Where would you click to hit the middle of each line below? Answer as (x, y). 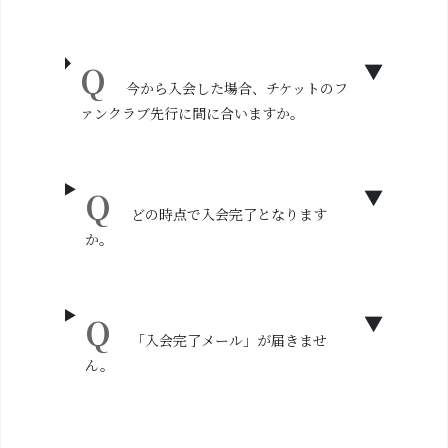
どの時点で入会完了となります (229, 214)
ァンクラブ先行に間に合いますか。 (191, 113)
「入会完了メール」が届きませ (229, 340)
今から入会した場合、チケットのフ (236, 88)
